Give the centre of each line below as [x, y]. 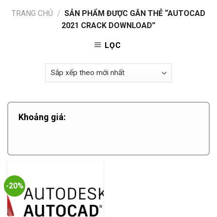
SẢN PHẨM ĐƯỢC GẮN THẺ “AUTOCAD [134, 13]
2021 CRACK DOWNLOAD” [108, 25]
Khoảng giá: [42, 117]
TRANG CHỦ [32, 13]
